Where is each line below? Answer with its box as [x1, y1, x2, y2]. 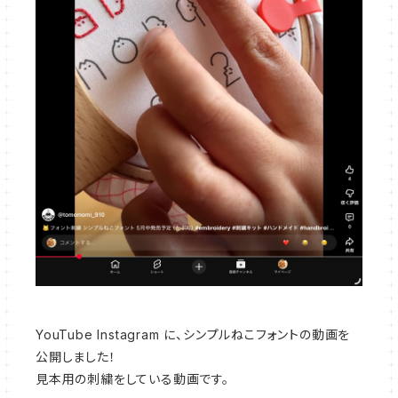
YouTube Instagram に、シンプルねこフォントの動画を [36, 326, 351, 342]
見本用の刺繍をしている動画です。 [36, 370, 229, 386]
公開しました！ [36, 348, 116, 364]
